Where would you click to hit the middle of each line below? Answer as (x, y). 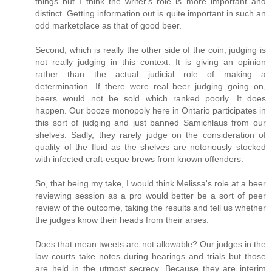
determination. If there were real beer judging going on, (151, 86)
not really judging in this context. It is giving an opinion (151, 62)
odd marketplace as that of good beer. (108, 25)
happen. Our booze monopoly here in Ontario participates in (151, 110)
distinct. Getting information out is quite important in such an (151, 13)
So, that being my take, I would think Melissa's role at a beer (151, 183)
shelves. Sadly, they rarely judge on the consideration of (151, 135)
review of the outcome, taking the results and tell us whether (151, 208)
